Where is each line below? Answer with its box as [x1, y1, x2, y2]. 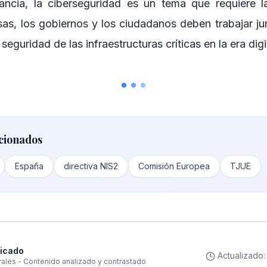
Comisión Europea [138, 161, 210, 171]
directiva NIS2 [64, 161, 118, 171]
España [15, 161, 44, 171]
